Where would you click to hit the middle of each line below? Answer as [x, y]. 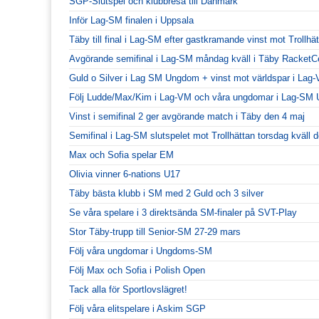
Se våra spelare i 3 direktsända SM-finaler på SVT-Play [183, 212]
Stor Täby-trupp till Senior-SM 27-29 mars [155, 231]
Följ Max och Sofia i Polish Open [137, 270]
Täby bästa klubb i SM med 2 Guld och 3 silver [166, 193]
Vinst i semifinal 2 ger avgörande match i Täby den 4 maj [187, 116]
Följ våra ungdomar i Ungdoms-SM [141, 251]
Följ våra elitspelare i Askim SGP [137, 308]
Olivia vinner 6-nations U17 [125, 174]
